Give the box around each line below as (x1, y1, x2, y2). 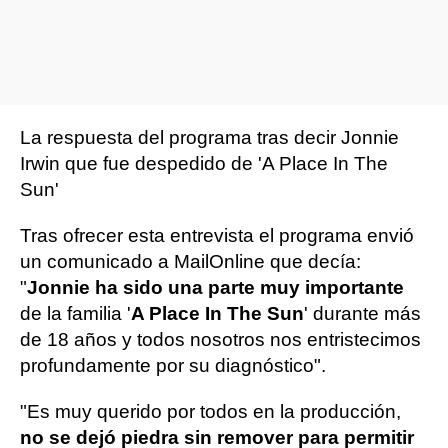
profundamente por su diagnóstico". (20, 355, 326, 376)
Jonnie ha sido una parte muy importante (27, 277, 404, 298)
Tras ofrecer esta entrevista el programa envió (20, 225, 414, 246)
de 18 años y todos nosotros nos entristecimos (20, 329, 421, 350)
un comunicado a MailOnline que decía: (20, 251, 361, 272)
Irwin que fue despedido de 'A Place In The (20, 153, 388, 174)
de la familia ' (20, 303, 131, 324)
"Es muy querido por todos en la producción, (20, 401, 401, 422)
